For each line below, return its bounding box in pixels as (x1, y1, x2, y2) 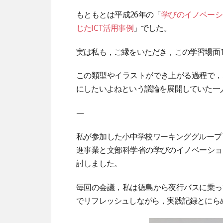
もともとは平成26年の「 (76, 8, 161, 20)
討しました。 (76, 157, 122, 169)
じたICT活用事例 (76, 22, 133, 33)
